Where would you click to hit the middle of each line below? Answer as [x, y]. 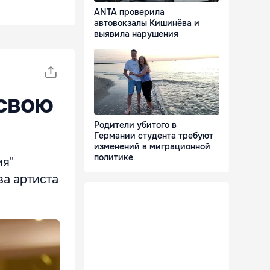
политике [114, 158]
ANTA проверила [129, 12]
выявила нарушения [136, 34]
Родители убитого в [135, 125]
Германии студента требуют [154, 136]
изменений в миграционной [152, 147]
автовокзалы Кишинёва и [147, 23]
